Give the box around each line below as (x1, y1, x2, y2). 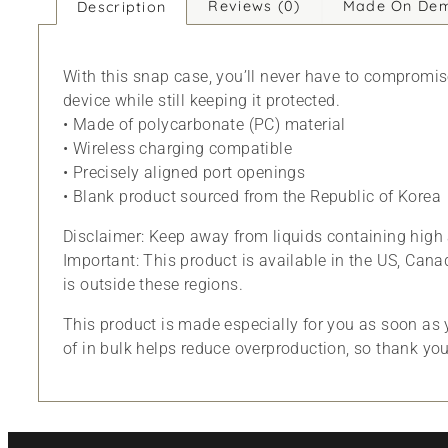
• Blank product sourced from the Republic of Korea (63, 186, 441, 206)
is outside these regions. (63, 274, 243, 294)
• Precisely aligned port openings (63, 162, 306, 182)
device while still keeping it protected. (63, 90, 340, 110)
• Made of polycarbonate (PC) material (63, 114, 346, 134)
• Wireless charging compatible (63, 138, 292, 158)
